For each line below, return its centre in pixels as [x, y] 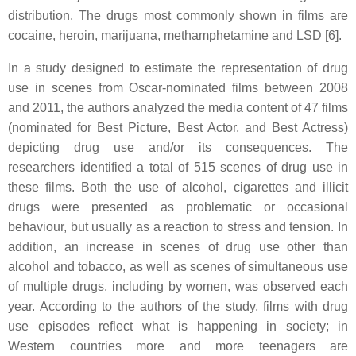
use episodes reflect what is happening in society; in [178, 326]
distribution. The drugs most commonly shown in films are [178, 15]
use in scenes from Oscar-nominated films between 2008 [178, 88]
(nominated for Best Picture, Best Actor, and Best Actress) [178, 128]
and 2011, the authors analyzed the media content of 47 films [178, 108]
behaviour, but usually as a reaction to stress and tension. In [178, 227]
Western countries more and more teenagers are [178, 346]
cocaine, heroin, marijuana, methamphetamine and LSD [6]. [175, 35]
